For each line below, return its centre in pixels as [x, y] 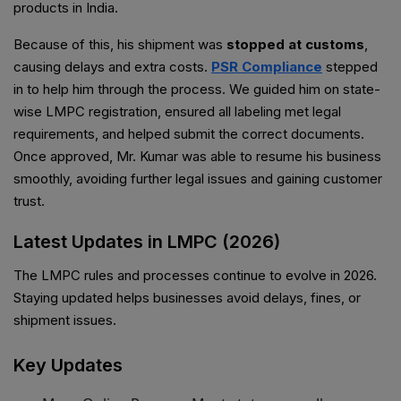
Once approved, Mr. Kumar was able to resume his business [197, 157]
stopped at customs [295, 45]
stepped [350, 67]
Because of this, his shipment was [120, 45]
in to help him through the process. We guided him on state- [197, 90]
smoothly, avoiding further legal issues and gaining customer [198, 179]
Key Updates [68, 366]
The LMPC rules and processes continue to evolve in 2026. [195, 276]
